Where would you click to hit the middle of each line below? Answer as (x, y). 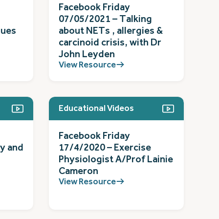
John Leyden (87, 54)
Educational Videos (96, 108)
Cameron (78, 171)
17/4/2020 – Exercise (105, 147)
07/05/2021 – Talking (105, 19)
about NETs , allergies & (111, 30)
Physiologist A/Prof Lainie (116, 159)
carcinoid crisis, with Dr (110, 42)
